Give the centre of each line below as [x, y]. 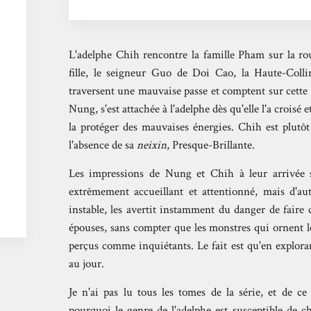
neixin [151, 145]
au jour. [86, 264]
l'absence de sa [102, 145]
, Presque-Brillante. [210, 145]
